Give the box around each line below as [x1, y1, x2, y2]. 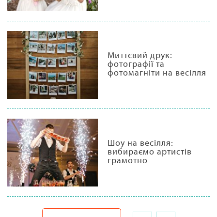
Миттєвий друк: [107, 49, 172, 61]
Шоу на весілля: [107, 137, 173, 148]
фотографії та [107, 58, 165, 69]
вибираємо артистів [107, 145, 192, 157]
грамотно [107, 154, 148, 166]
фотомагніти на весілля [107, 66, 206, 78]
